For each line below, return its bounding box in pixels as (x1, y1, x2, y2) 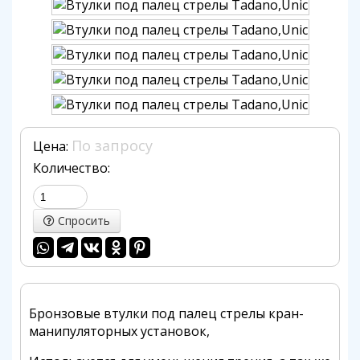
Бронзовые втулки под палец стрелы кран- (29, 305, 304, 322)
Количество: (33, 159, 110, 177)
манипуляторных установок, (29, 322, 210, 340)
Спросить (55, 213, 110, 228)
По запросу (72, 136, 153, 155)
